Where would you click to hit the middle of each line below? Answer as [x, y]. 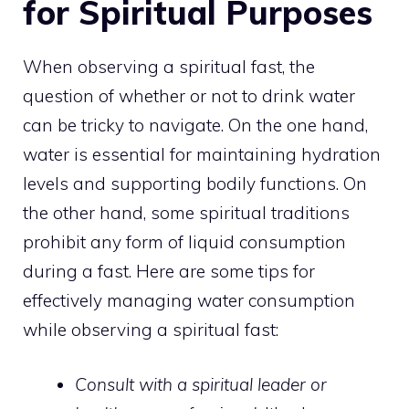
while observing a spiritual [131, 329]
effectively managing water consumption [189, 300]
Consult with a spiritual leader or [201, 385]
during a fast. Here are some [141, 271]
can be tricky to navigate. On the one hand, [195, 125]
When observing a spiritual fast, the [169, 66]
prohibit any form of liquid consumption [184, 241]
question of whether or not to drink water [189, 95]
